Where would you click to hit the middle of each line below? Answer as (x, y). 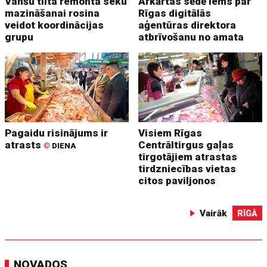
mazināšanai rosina (52, 13)
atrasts (24, 145)
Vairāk (213, 213)
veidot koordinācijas (55, 25)
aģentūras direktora (187, 25)
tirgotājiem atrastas (188, 156)
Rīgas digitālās (175, 13)
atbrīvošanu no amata (191, 37)
